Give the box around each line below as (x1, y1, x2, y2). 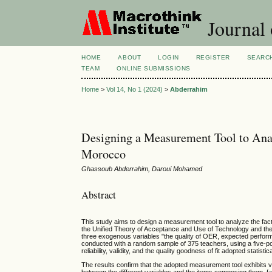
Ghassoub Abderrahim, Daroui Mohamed (81, 165, 203, 173)
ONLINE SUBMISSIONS (117, 65, 191, 72)
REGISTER (195, 54, 230, 61)
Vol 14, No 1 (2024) (106, 86, 163, 93)
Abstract (81, 187, 117, 202)
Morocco (81, 146, 126, 163)
